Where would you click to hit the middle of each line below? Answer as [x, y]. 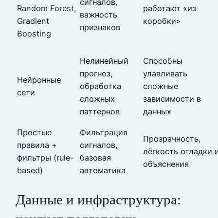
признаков [100, 27]
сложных [97, 99]
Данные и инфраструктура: [98, 200]
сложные [161, 86]
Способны [163, 61]
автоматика [103, 171]
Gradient [33, 21]
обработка [100, 86]
